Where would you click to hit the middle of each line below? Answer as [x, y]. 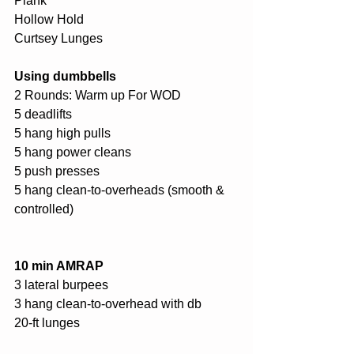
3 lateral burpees [63, 285]
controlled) [45, 209]
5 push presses [58, 171]
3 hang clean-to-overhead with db [109, 304]
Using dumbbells [67, 76]
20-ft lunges [49, 323]
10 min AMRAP [59, 266]
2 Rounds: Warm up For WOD [98, 95]
